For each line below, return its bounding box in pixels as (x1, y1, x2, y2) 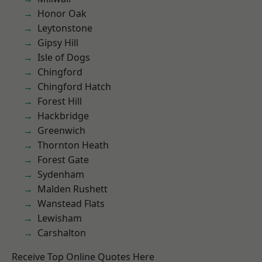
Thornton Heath (37, 139, 109, 151)
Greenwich (37, 124, 85, 137)
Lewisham (37, 212, 82, 225)
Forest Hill (37, 95, 82, 108)
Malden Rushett (37, 182, 108, 195)
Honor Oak (37, 7, 87, 20)
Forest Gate (37, 153, 89, 166)
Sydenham (37, 168, 84, 181)
